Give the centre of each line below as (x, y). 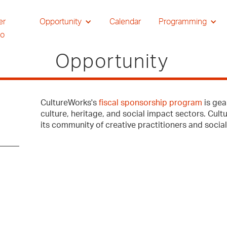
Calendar (125, 22)
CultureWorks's (70, 103)
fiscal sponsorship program (151, 103)
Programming (182, 22)
